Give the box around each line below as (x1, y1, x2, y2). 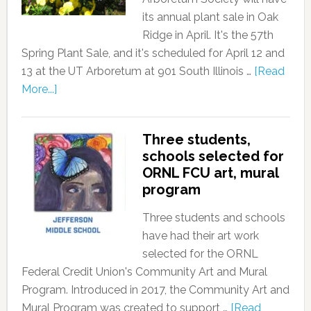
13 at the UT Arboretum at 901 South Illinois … (21, 65, 254, 78)
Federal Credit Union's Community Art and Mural (21, 265, 267, 278)
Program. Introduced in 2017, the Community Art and (21, 283, 289, 296)
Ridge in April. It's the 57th (142, 28, 274, 42)
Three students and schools (142, 211, 285, 224)
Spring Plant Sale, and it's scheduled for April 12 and (21, 47, 285, 60)
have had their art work (142, 229, 259, 242)
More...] (21, 83, 57, 96)
